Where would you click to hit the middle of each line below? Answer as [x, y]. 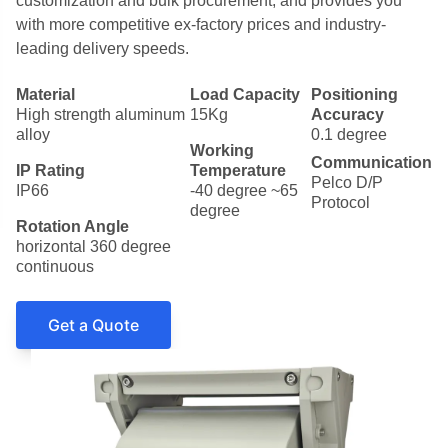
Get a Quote [93, 325]
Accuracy [347, 115]
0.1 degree [349, 135]
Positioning [354, 95]
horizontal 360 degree [93, 247]
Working [222, 151]
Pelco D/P [347, 183]
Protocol [340, 203]
